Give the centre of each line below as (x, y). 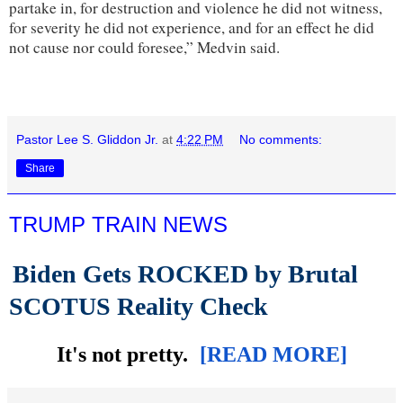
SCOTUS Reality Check (139, 307)
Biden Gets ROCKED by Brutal (185, 274)
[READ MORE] (273, 355)
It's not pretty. (125, 355)
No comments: (281, 139)
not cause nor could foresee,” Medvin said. (144, 47)
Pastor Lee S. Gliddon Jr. (87, 139)
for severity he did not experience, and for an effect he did (192, 27)
